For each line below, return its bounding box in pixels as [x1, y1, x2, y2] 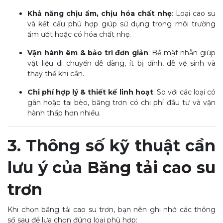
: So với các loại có [153, 88, 216, 97]
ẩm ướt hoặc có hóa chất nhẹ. [27, 30, 133, 39]
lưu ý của [7, 158, 87, 177]
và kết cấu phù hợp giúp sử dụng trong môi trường [27, 19, 216, 28]
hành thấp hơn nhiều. [27, 109, 101, 117]
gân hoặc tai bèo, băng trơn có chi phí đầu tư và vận [27, 98, 216, 107]
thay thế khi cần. [27, 69, 84, 78]
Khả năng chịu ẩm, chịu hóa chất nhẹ [27, 9, 172, 18]
